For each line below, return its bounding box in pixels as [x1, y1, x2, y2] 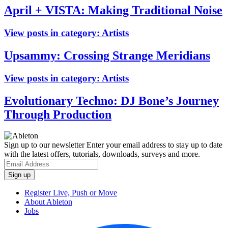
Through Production [4, 107, 111, 121]
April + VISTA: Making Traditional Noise [4, 3, 222, 17]
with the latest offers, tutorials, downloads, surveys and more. [4, 150, 200, 159]
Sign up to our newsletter [4, 140, 84, 150]
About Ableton [24, 197, 72, 207]
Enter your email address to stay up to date [84, 140, 222, 150]
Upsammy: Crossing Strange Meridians [4, 48, 210, 62]
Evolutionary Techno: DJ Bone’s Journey [4, 94, 219, 107]
